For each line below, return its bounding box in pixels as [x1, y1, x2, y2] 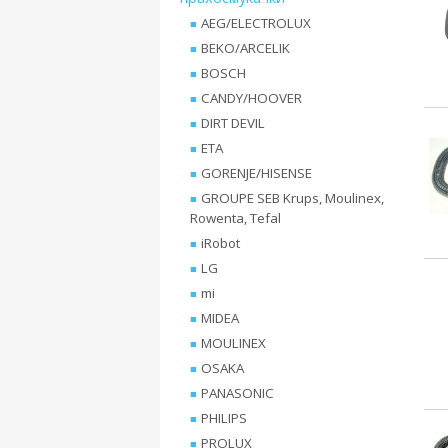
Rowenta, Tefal [190, 209, 281, 227]
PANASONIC [201, 384, 274, 402]
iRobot [201, 234, 240, 252]
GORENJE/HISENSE [201, 164, 312, 182]
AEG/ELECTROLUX [201, 14, 311, 32]
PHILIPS [201, 409, 247, 427]
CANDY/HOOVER [201, 89, 302, 107]
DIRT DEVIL [201, 114, 265, 132]
